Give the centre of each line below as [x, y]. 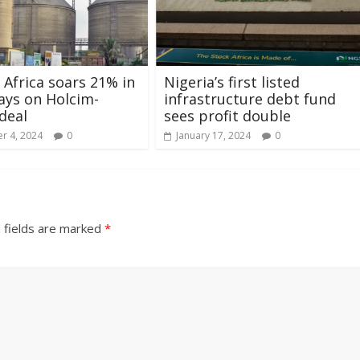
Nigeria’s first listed [232, 82]
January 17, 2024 [213, 135]
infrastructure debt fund [250, 98]
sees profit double [227, 115]
